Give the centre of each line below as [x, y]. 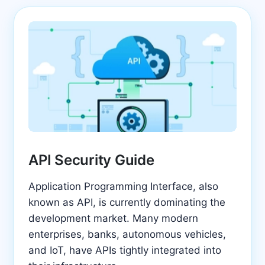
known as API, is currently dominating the [127, 202]
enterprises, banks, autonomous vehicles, [127, 234]
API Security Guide [91, 160]
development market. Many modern [113, 218]
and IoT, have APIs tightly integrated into [125, 250]
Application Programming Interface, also [123, 186]
